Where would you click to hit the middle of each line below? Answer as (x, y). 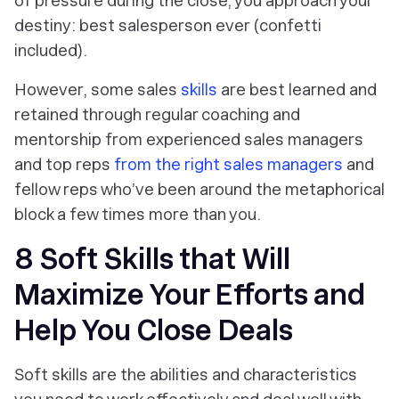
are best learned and (297, 90)
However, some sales (98, 90)
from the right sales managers (228, 164)
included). (51, 50)
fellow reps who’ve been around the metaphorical (199, 189)
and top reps (64, 164)
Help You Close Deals (154, 330)
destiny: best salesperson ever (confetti (168, 25)
